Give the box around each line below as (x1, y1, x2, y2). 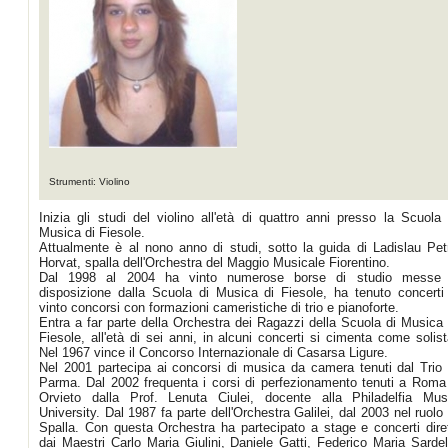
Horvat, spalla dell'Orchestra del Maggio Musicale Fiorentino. (39, 255, 390, 270)
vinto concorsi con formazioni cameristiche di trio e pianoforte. (39, 300, 399, 315)
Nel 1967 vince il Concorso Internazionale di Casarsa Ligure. (39, 345, 388, 360)
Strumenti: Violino (49, 176, 130, 187)
